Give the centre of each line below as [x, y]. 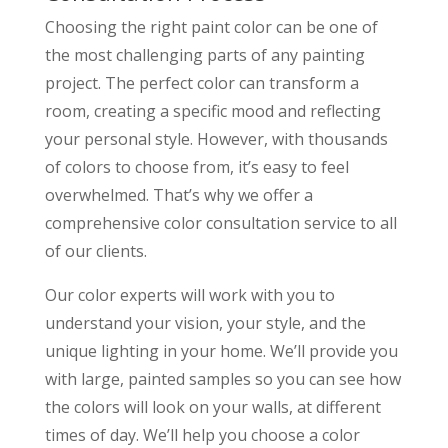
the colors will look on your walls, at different [212, 406]
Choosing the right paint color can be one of [211, 26]
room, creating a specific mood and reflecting [212, 110]
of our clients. [95, 250]
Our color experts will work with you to [189, 294]
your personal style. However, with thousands [216, 138]
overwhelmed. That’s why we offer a [178, 194]
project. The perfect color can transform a [201, 82]
